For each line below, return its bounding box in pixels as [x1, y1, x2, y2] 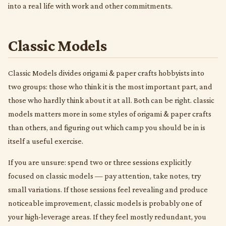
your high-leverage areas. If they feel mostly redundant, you [8, 212, 206, 221]
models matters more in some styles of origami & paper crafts [8, 109, 211, 119]
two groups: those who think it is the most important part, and [8, 82, 212, 91]
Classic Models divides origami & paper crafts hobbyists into [8, 69, 204, 78]
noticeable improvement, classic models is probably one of [8, 198, 202, 207]
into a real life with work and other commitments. [8, 1, 173, 10]
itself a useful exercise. [8, 137, 83, 146]
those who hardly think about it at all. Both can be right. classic [8, 96, 214, 105]
